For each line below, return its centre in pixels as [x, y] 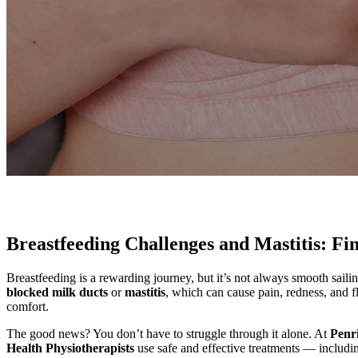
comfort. [28, 306]
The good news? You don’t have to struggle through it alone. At [168, 333]
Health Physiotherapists [70, 348]
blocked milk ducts [57, 292]
